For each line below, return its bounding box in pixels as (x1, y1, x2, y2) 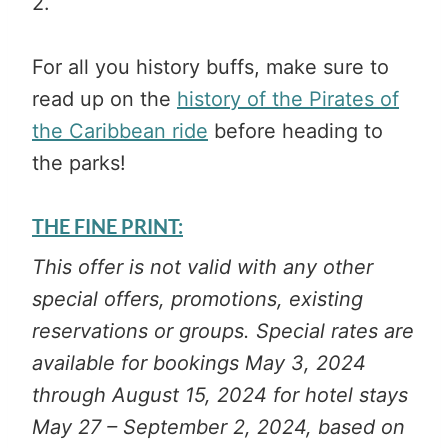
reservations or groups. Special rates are (32, 318, 414, 343)
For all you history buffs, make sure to (32, 54, 389, 79)
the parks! (32, 150, 126, 175)
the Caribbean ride (32, 118, 208, 143)
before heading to (208, 118, 383, 143)
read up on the (32, 86, 177, 111)
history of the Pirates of (177, 86, 399, 111)
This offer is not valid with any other (32, 254, 373, 279)
